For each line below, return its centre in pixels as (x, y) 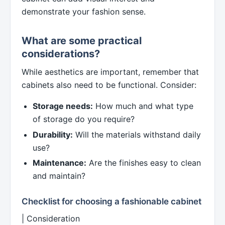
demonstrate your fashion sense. (84, 11)
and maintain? (59, 176)
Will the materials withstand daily (137, 134)
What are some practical (82, 40)
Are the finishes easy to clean (144, 163)
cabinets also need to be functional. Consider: (109, 85)
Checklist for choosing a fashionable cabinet (111, 202)
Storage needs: (63, 106)
